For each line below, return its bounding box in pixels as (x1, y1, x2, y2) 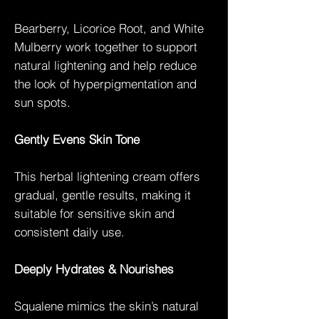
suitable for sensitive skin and (14, 205, 174, 221)
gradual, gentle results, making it (14, 187, 191, 202)
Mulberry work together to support (14, 38, 197, 54)
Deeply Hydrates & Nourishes (14, 261, 174, 276)
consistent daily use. (14, 224, 125, 239)
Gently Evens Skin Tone (14, 131, 140, 147)
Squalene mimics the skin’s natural (14, 298, 199, 313)
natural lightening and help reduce (14, 57, 197, 73)
